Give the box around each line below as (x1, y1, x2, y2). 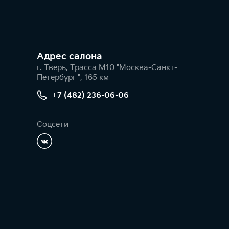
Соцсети (37, 120, 68, 130)
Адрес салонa (37, 51, 102, 62)
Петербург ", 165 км (37, 73, 109, 83)
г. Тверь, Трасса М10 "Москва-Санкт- (37, 63, 177, 73)
